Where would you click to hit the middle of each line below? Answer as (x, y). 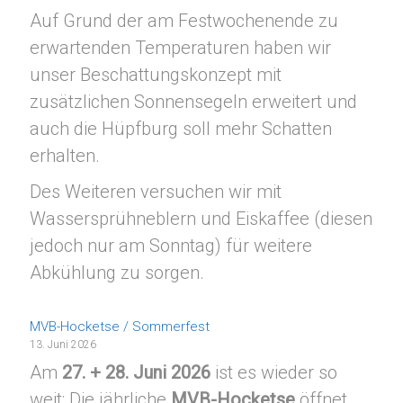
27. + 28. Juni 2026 (137, 373)
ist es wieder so (274, 373)
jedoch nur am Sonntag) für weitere (171, 246)
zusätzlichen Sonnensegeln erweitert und (194, 102)
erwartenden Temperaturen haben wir (181, 48)
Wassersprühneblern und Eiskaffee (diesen (201, 219)
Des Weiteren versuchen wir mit (156, 192)
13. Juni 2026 (63, 344)
